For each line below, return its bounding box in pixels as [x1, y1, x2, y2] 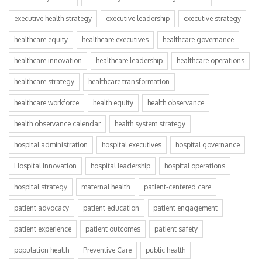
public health [146, 245, 185, 254]
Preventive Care [83, 245, 132, 254]
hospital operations [164, 161, 225, 170]
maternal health [81, 182, 130, 191]
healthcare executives [82, 35, 149, 44]
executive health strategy [14, 13, 92, 23]
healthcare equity [14, 35, 68, 44]
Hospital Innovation [14, 161, 77, 170]
